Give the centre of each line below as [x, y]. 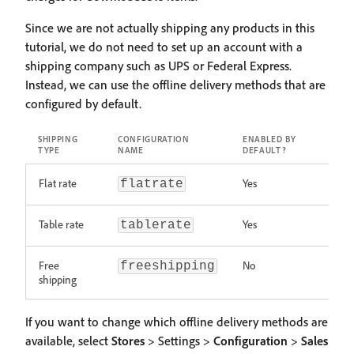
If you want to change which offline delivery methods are [177, 322]
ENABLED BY [269, 139]
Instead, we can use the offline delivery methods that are [175, 85]
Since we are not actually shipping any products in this [170, 28]
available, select [68, 341]
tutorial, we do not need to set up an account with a [164, 47]
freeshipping [168, 266]
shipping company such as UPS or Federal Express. [158, 66]
